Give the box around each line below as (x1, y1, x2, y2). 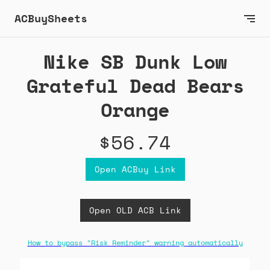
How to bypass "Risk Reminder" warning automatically (27, 237, 243, 248)
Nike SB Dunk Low (43, 47, 227, 77)
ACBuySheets (14, 10, 87, 26)
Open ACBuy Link (94, 163, 176, 176)
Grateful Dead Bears (26, 71, 244, 101)
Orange (101, 95, 169, 125)
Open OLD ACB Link (89, 204, 181, 217)
